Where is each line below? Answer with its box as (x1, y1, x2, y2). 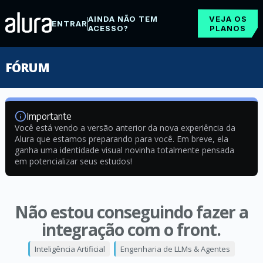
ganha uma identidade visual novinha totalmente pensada (14, 144, 234, 156)
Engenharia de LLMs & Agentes (120, 244, 230, 254)
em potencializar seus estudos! (14, 156, 132, 167)
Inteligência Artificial (34, 244, 105, 254)
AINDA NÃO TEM (87, 14, 158, 23)
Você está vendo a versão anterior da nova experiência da (14, 122, 235, 133)
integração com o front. (42, 218, 221, 241)
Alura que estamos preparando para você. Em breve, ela (14, 133, 228, 144)
